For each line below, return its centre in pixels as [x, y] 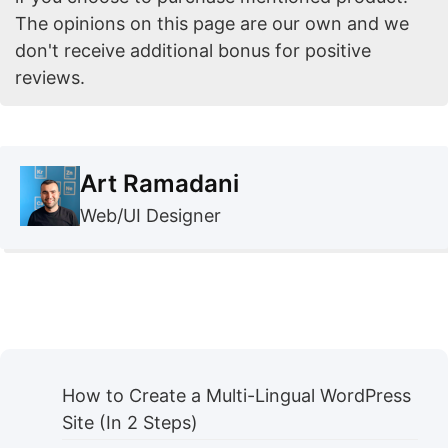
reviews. [50, 77]
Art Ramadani [159, 183]
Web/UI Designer [150, 215]
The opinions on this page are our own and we [212, 23]
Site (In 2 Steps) [130, 422]
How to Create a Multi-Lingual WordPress [236, 395]
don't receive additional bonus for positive [193, 50]
